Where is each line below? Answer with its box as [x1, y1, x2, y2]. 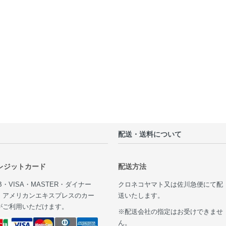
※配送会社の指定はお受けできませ [118, 208, 223, 216]
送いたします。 [118, 192, 164, 200]
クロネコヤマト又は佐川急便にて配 [118, 181, 223, 189]
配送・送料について [118, 130, 182, 138]
